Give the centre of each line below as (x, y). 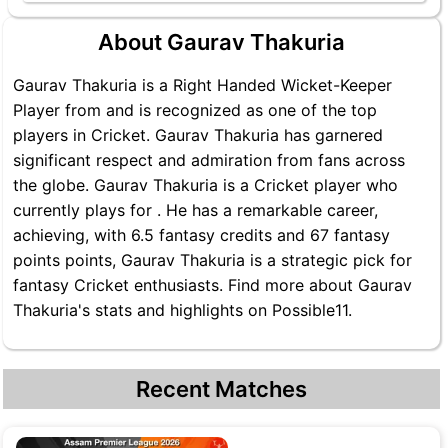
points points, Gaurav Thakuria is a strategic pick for (212, 260)
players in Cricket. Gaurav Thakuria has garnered (198, 135)
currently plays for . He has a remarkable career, (195, 210)
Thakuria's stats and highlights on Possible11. (182, 310)
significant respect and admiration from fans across (209, 160)
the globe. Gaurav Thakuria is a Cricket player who (205, 185)
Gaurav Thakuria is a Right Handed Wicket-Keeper (202, 85)
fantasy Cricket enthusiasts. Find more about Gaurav (212, 285)
